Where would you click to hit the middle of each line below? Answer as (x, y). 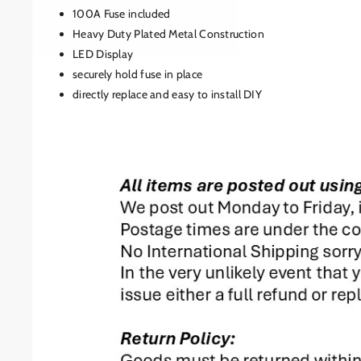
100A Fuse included (123, 13)
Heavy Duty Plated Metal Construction (168, 33)
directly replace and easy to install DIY (167, 94)
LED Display (103, 54)
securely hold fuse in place (138, 74)
